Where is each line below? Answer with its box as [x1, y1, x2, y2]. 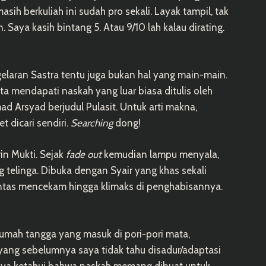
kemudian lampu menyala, [104, 148, 219, 160]
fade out [66, 148, 104, 160]
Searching [71, 116, 113, 129]
